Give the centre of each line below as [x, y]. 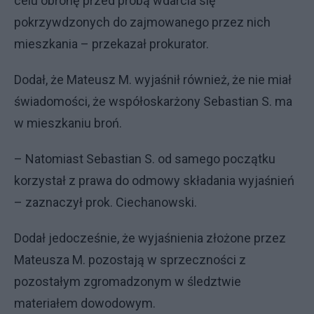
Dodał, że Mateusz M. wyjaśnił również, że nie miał [153, 80]
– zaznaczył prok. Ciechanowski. [105, 202]
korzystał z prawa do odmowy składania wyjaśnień [154, 180]
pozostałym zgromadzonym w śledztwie [128, 281]
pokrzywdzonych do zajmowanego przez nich [142, 22]
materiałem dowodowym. [85, 303]
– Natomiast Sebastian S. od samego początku [145, 159]
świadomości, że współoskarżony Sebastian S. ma [153, 101]
